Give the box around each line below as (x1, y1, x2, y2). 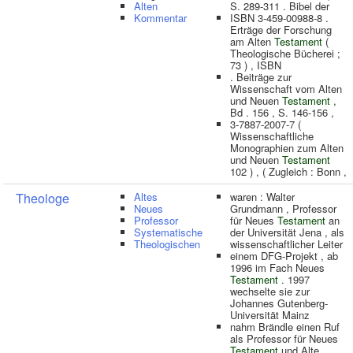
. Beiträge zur (230, 69, 292, 84)
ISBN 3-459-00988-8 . (230, 10, 329, 25)
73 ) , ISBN (230, 58, 281, 72)
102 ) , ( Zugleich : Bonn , (230, 164, 347, 179)
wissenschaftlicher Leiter (230, 236, 343, 251)
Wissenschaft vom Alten (230, 81, 342, 96)
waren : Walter (230, 189, 295, 204)
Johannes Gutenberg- (230, 295, 328, 310)
